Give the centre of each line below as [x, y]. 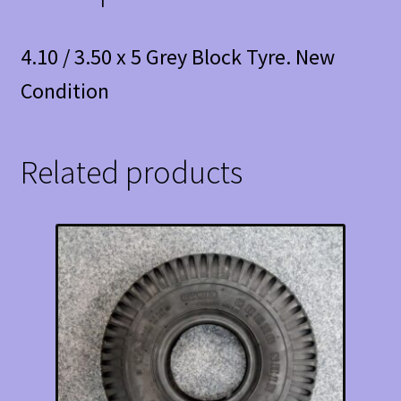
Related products [131, 172]
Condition [64, 90]
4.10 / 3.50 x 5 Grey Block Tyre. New [177, 56]
